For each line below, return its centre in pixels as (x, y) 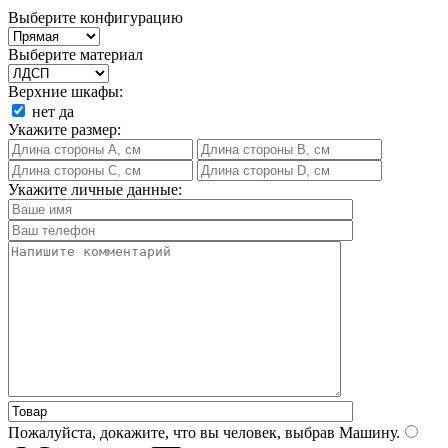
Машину (365, 432)
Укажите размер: (64, 129)
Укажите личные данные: (95, 189)
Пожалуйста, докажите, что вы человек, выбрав (171, 432)
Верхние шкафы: (65, 91)
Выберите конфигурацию (95, 17)
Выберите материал (75, 54)
